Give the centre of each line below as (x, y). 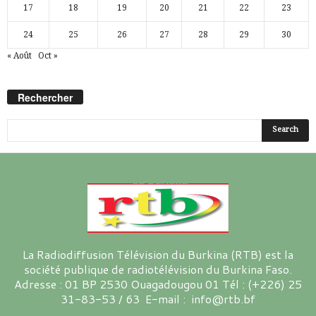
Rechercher (45, 97)
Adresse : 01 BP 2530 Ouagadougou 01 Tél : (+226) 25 (158, 284)
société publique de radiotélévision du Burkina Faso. (158, 269)
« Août (19, 55)
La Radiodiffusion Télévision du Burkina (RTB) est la (158, 254)
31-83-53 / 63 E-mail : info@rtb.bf (158, 298)
